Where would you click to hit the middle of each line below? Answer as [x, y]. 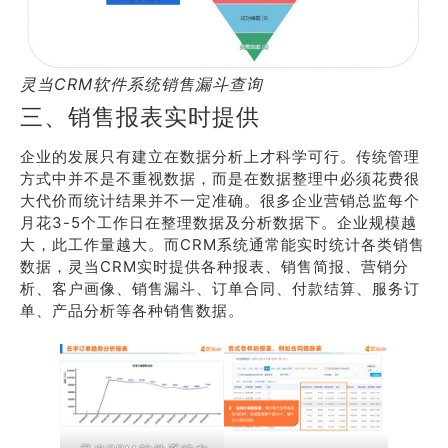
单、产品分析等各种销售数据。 [132, 311]
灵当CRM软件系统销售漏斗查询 [141, 84]
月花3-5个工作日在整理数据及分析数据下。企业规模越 [218, 223]
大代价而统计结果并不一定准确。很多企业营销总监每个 [220, 201]
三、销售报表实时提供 [140, 117]
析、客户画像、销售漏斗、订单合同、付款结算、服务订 [220, 289]
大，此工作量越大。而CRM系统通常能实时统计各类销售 [222, 245]
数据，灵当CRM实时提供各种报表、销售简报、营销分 [214, 267]
